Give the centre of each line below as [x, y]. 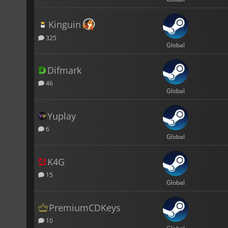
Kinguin [65, 24]
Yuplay [62, 116]
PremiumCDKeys [85, 207]
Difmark [64, 70]
